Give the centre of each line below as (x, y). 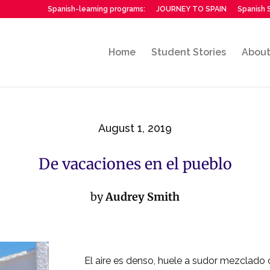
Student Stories (188, 52)
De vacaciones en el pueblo (135, 164)
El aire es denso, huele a (137, 260)
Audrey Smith (143, 196)
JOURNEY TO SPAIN (191, 9)
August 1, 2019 (135, 128)
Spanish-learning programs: (96, 9)
